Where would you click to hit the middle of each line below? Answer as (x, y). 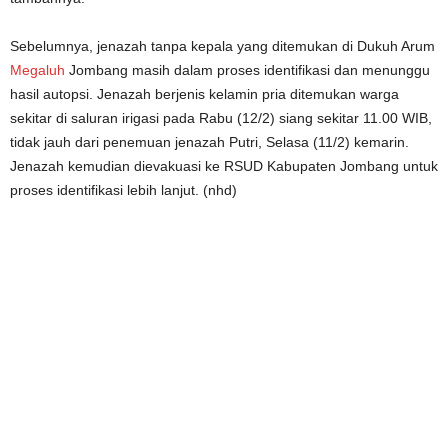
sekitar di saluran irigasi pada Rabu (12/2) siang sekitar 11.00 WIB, (221, 117)
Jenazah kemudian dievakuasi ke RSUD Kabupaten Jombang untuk (224, 165)
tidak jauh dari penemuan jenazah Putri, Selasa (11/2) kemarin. (209, 141)
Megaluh (37, 69)
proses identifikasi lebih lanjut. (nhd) (123, 189)
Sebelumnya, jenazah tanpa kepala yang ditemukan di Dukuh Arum (222, 45)
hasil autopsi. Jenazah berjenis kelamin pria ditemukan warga (204, 93)
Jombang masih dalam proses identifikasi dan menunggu (247, 69)
